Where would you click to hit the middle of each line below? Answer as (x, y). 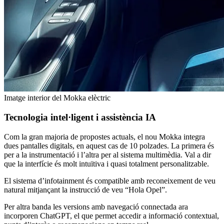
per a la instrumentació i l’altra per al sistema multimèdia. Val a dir (107, 154)
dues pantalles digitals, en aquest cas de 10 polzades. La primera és (109, 145)
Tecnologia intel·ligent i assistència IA (80, 117)
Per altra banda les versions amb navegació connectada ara (96, 206)
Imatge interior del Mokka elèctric (57, 98)
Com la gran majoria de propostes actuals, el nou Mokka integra (104, 136)
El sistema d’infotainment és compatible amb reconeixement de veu (110, 180)
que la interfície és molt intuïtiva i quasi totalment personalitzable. (106, 163)
